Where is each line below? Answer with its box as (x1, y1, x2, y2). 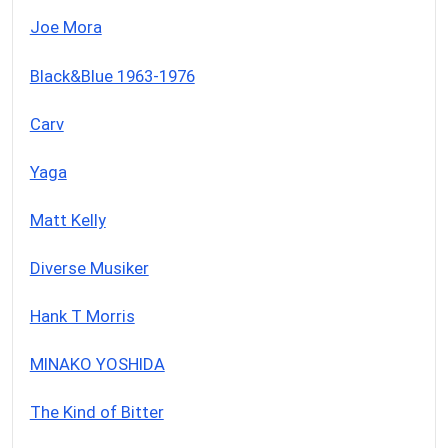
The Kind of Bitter (29, 401, 164, 422)
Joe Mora (29, 17, 102, 38)
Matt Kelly (29, 209, 106, 230)
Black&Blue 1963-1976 (29, 65, 195, 86)
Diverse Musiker (29, 257, 149, 278)
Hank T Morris (29, 305, 135, 326)
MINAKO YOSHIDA (29, 353, 165, 374)
